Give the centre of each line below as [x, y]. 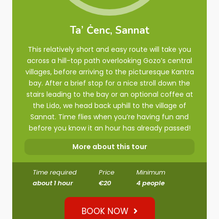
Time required [55, 172]
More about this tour [109, 147]
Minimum [151, 172]
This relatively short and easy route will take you [109, 49]
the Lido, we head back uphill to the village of [109, 106]
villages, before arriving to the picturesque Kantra [109, 72]
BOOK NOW [105, 211]
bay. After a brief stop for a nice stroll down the [109, 83]
